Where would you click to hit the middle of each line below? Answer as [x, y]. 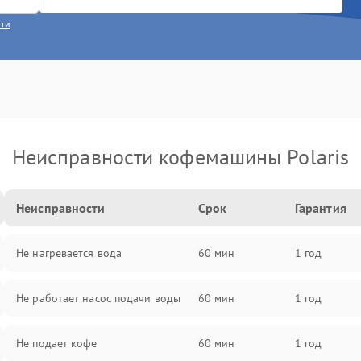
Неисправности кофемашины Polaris [180, 157]
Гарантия [320, 208]
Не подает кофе [57, 343]
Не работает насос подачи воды [99, 298]
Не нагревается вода [69, 253]
